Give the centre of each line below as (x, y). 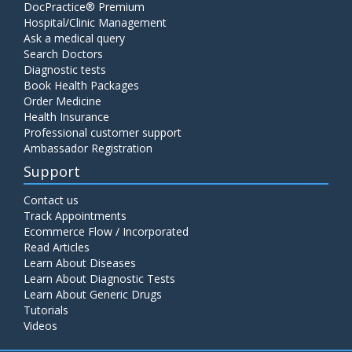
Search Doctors (63, 54)
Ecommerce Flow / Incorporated (106, 231)
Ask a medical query (74, 38)
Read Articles (57, 247)
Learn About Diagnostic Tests (99, 279)
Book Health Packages (81, 85)
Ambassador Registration (88, 148)
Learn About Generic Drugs (93, 294)
